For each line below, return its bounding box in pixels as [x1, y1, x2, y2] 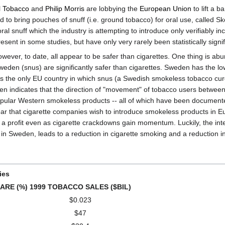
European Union [140, 4, 191, 13]
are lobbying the [84, 4, 140, 13]
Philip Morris [45, 4, 84, 13]
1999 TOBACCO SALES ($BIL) [30, 183, 131, 191]
